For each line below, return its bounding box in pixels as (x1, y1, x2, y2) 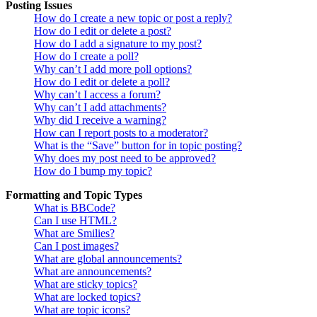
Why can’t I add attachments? (34, 101, 166, 114)
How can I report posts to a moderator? (34, 127, 208, 139)
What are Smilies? (34, 227, 115, 240)
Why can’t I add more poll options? (34, 63, 192, 76)
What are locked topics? (34, 291, 141, 304)
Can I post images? (34, 240, 119, 253)
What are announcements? (34, 265, 151, 278)
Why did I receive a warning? (34, 114, 166, 127)
